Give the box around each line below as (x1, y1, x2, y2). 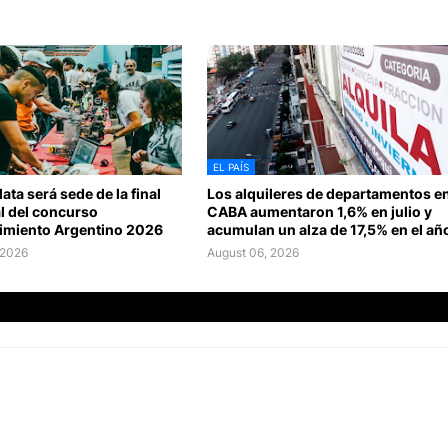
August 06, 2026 (207, 244, 300, 260)
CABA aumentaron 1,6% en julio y (207, 202, 433, 220)
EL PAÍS (213, 160, 250, 173)
